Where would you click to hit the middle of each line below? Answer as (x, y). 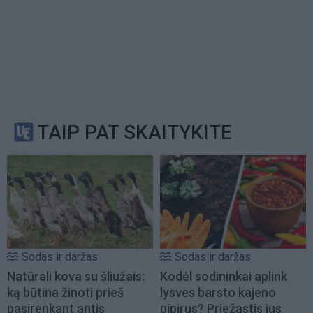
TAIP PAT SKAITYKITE (134, 132)
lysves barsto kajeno (218, 293)
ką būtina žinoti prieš (65, 293)
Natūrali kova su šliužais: (76, 277)
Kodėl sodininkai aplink (224, 277)
